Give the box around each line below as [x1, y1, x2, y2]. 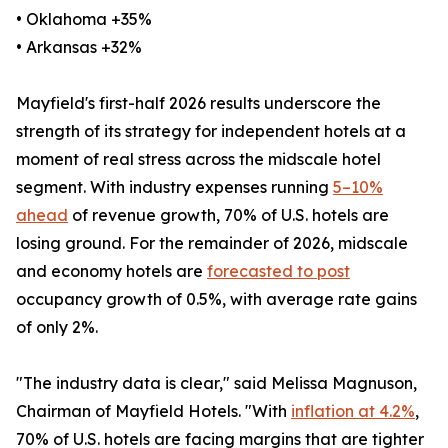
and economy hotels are [16, 261, 207, 282]
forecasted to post [207, 261, 350, 282]
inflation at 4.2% [291, 401, 415, 422]
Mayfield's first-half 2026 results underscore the [16, 93, 381, 114]
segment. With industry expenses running [16, 177, 333, 198]
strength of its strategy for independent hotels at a [16, 121, 406, 142]
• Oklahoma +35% [16, 9, 152, 30]
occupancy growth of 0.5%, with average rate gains [16, 289, 417, 310]
